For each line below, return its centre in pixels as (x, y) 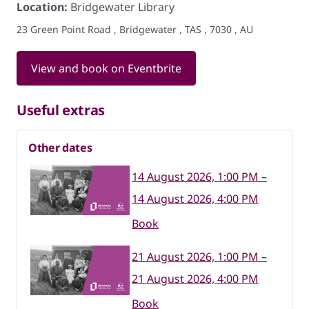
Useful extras (61, 110)
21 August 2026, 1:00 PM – (199, 257)
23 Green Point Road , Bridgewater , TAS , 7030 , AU (135, 29)
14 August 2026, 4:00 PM (195, 199)
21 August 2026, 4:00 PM (195, 279)
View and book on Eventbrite (106, 68)
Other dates (60, 148)
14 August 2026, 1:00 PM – (199, 177)
